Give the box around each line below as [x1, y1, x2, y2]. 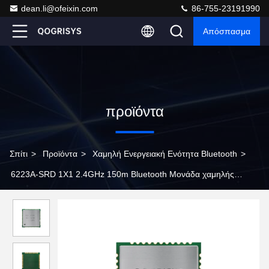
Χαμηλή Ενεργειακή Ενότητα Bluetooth [92, 149, 237, 159]
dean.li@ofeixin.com [21, 4, 98, 13]
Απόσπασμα [203, 26, 250, 36]
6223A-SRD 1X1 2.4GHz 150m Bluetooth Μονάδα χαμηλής [11, 169, 234, 179]
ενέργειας [10, 190, 44, 199]
